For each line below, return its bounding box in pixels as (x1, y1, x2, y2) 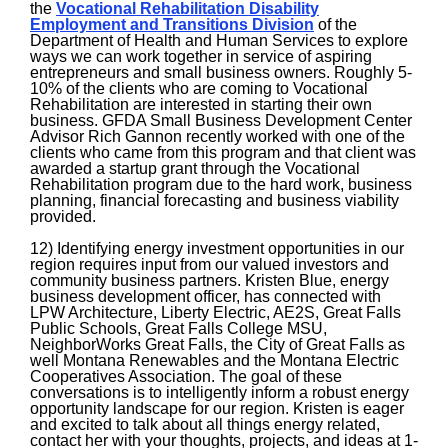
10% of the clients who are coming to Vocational (30, 80, 368, 97)
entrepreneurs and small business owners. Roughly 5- (30, 64, 412, 81)
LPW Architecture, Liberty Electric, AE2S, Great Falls (30, 304, 401, 321)
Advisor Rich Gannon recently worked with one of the (30, 128, 405, 145)
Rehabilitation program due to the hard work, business (30, 176, 412, 193)
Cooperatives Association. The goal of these (30, 368, 342, 385)
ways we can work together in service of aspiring (30, 48, 372, 65)
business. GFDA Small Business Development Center (30, 112, 412, 129)
